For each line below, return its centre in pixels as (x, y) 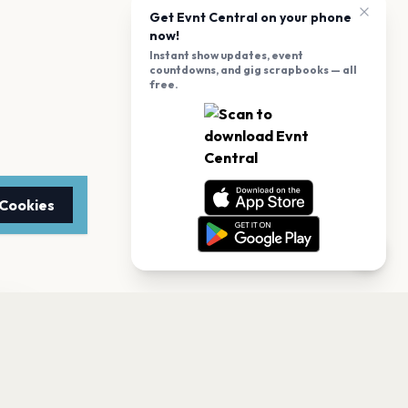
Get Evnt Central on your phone (250, 17)
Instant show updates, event (226, 55)
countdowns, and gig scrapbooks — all (253, 70)
